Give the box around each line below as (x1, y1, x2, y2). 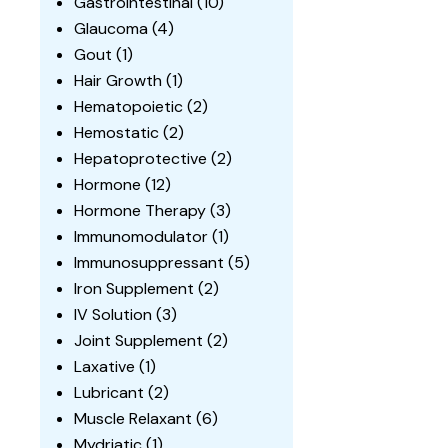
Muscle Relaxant (74, 408, 193, 430)
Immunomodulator (74, 226, 209, 248)
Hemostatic (74, 122, 160, 144)
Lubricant (74, 382, 145, 404)
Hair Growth (74, 70, 163, 92)
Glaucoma (74, 18, 149, 40)
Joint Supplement (74, 330, 204, 352)
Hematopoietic (74, 96, 184, 118)
